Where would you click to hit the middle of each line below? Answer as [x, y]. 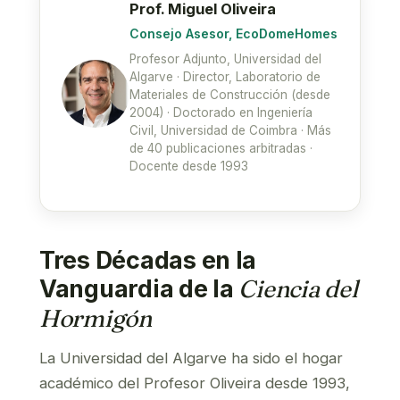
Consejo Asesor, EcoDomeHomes [233, 33]
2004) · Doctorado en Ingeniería [221, 112]
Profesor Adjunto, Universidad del [225, 59]
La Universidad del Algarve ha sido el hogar [191, 358]
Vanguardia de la [139, 288]
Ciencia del [298, 289]
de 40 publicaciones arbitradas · [221, 148]
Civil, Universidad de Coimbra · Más [230, 130]
